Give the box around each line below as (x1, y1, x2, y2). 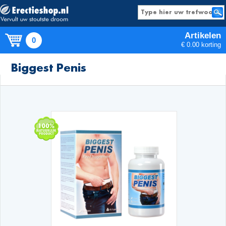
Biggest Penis (11, 60, 87, 75)
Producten (97, 60, 136, 68)
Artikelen (185, 31, 221, 40)
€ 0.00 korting (181, 41, 221, 48)
